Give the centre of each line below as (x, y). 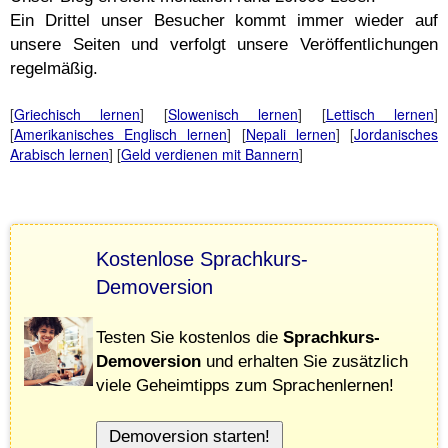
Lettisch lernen (380, 114)
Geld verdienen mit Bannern (210, 154)
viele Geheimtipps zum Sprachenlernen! (245, 385)
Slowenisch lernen (233, 114)
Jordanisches (396, 134)
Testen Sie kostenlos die (189, 337)
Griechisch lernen (77, 114)
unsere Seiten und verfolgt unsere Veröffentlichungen (224, 44)
